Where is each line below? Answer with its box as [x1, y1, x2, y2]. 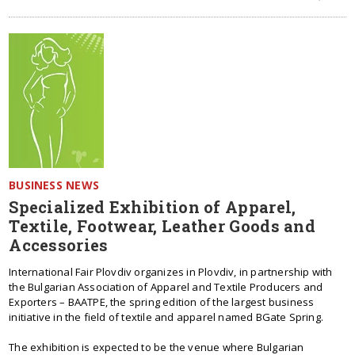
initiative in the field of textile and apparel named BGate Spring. [9, 310, 324, 324]
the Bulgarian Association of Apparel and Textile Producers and [9, 280, 323, 294]
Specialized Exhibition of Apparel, [9, 197, 296, 217]
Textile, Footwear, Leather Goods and [9, 216, 316, 236]
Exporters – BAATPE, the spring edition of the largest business [9, 295, 315, 309]
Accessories [9, 235, 109, 255]
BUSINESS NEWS [9, 177, 99, 193]
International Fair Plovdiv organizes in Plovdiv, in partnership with [9, 265, 333, 279]
